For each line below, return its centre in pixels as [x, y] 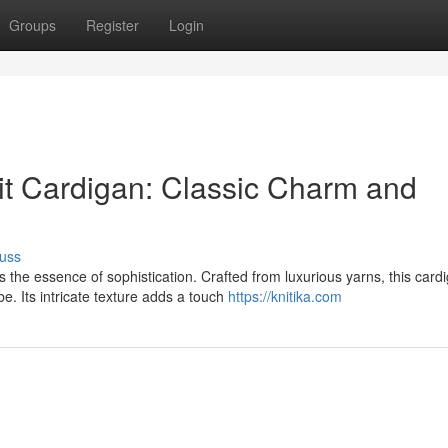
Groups [32, 25]
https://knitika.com [285, 296]
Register [112, 25]
